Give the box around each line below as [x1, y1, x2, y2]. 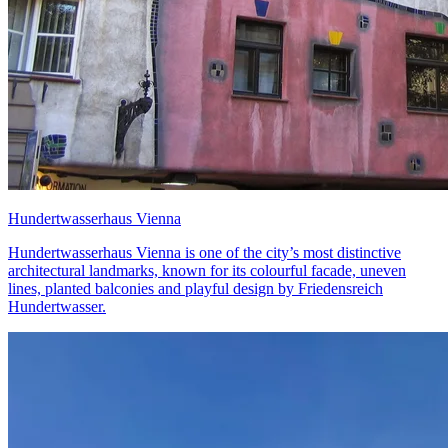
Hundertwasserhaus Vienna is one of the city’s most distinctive [8, 243, 401, 261]
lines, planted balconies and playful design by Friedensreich [8, 279, 383, 297]
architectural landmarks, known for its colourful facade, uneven [8, 261, 406, 279]
